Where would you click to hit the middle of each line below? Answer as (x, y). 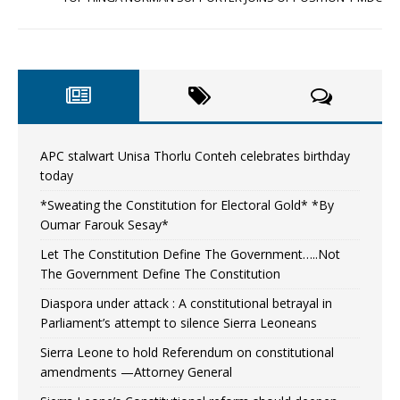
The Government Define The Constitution (160, 274)
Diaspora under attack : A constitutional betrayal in (186, 304)
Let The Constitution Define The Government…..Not (190, 254)
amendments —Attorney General (136, 372)
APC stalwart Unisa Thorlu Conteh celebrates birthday (195, 156)
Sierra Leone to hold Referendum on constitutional (187, 353)
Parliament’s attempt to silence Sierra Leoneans (179, 323)
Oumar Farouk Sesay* (104, 225)
